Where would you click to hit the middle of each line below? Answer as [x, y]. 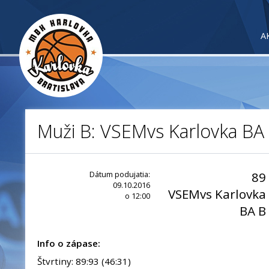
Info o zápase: [69, 243]
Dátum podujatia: [120, 174]
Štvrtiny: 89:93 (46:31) [84, 261]
